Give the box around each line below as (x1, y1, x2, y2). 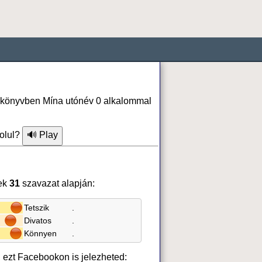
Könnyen (24, 228, 57, 238)
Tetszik (24, 202, 49, 212)
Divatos (24, 215, 51, 225)
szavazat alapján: (20, 178, 95, 188)
